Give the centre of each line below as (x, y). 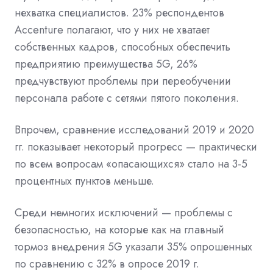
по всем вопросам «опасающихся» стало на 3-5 (131, 164)
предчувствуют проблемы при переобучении (123, 81)
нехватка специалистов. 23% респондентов (119, 13)
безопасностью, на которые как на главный (119, 230)
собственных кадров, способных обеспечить (122, 47)
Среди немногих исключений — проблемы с (124, 213)
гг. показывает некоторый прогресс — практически (136, 147)
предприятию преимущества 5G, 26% (106, 64)
